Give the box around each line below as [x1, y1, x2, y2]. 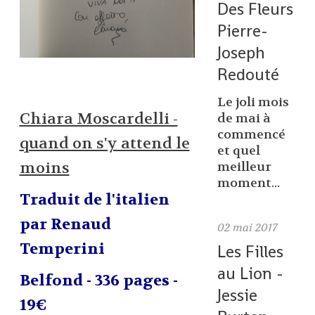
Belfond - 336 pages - [19, 271, 178, 291]
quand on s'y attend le [19, 134, 190, 154]
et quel [217, 143, 260, 160]
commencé [217, 127, 285, 143]
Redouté [217, 63, 279, 85]
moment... [217, 175, 280, 192]
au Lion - [217, 262, 283, 284]
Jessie [217, 283, 257, 306]
